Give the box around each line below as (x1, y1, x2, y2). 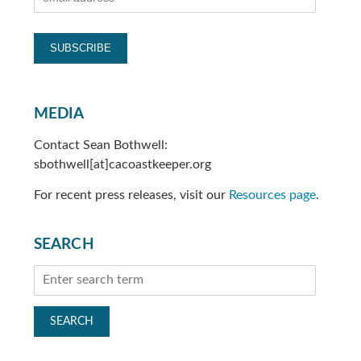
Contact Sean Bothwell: (33, 138, 168, 151)
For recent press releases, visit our (33, 188, 229, 201)
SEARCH (33, 237, 94, 253)
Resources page (228, 188, 316, 201)
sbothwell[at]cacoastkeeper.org (33, 157, 211, 171)
